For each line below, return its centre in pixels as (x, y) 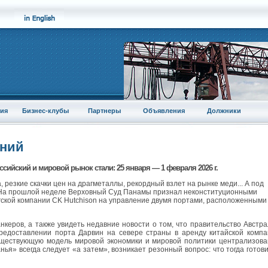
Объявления (164, 111)
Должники (224, 111)
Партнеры (104, 111)
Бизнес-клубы (45, 111)
